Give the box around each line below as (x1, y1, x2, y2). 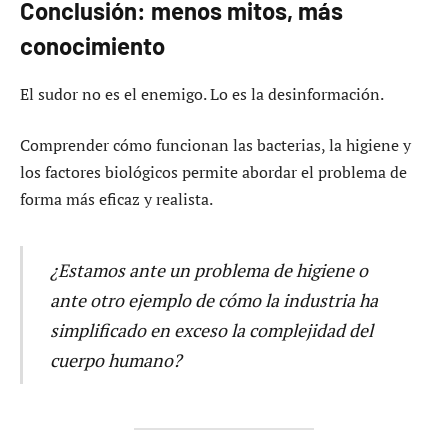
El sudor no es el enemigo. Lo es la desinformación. (20, 82, 384, 105)
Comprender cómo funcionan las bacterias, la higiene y (20, 134, 411, 157)
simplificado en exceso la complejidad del (49, 317, 373, 342)
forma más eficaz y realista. (20, 188, 213, 211)
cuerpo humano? (49, 347, 181, 372)
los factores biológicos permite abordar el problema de (20, 161, 407, 184)
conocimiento (20, 30, 165, 60)
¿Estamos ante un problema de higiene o (49, 257, 368, 282)
